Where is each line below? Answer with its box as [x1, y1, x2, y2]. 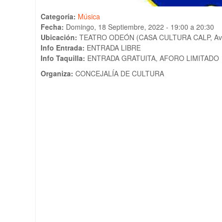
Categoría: [41, 11, 78, 22]
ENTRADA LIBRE [87, 43, 141, 53]
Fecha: [41, 22, 66, 32]
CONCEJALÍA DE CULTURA [75, 68, 164, 79]
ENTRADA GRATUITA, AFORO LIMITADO [87, 53, 219, 63]
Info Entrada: [41, 43, 87, 53]
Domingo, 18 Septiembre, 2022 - [66, 22, 170, 32]
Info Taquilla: [41, 53, 87, 63]
